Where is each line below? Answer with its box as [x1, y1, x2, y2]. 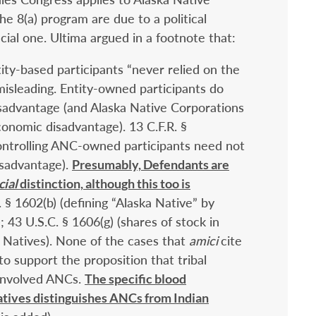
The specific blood [85, 271, 186, 287]
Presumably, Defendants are [72, 157, 229, 173]
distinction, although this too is [20, 176, 190, 192]
